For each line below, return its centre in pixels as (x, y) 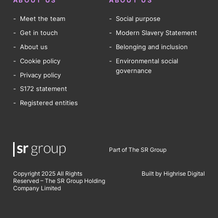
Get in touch (39, 32)
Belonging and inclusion (152, 46)
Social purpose (138, 19)
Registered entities (49, 103)
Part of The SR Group (138, 149)
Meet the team (42, 19)
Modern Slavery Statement (156, 32)
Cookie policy (40, 61)
